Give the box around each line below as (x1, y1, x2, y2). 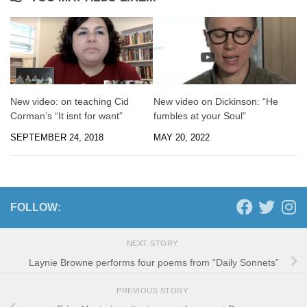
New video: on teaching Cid (10, 95, 129, 107)
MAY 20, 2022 (153, 132, 210, 143)
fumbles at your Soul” (153, 110, 246, 121)
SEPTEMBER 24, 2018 (10, 132, 103, 143)
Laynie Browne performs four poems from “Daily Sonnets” (28, 256, 279, 268)
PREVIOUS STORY (116, 286, 191, 295)
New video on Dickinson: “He (153, 95, 278, 107)
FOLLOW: (10, 201, 61, 213)
